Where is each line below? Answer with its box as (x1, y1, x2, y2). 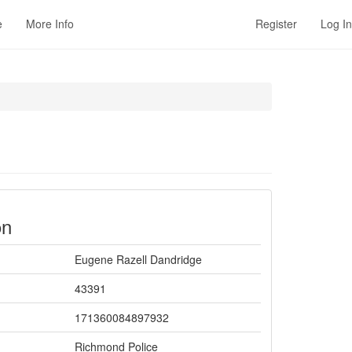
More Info (26, 16, 74, 31)
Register (255, 16, 297, 31)
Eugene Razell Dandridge (75, 251, 202, 267)
